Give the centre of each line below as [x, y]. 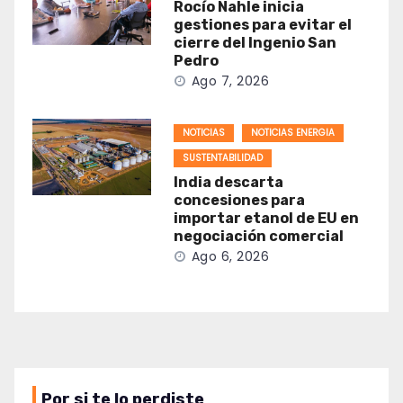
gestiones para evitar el [262, 25]
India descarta [228, 183]
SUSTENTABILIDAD [222, 158]
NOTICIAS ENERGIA [292, 133]
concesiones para [239, 201]
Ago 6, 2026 [230, 257]
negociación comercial [258, 237]
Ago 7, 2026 [230, 81]
